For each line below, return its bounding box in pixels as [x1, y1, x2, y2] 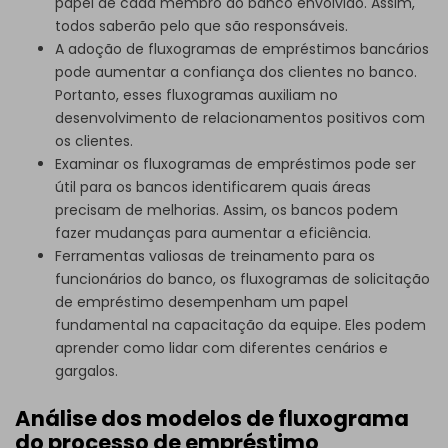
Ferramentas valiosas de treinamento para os [55, 245, 375, 266]
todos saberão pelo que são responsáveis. [55, 15, 348, 36]
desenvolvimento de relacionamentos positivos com [55, 107, 425, 128]
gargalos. [55, 360, 118, 381]
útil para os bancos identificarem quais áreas [55, 176, 371, 197]
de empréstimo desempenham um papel [55, 291, 348, 312]
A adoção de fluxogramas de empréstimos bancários [55, 38, 429, 59]
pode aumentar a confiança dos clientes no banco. [55, 61, 417, 82]
